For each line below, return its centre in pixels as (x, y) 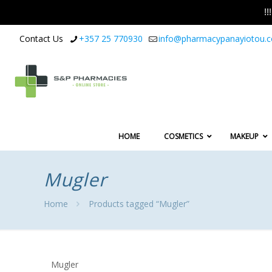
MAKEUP (244, 137)
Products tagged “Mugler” (139, 204)
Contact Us (41, 39)
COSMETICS (183, 137)
